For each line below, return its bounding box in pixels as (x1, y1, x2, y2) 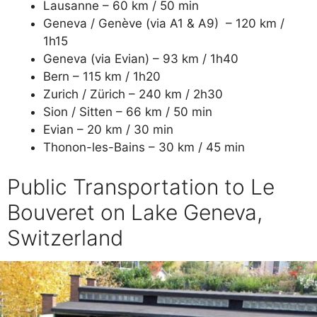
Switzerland (7, 225, 123, 250)
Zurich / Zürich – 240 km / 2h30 (43, 86, 223, 101)
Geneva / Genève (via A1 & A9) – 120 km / (43, 16, 284, 30)
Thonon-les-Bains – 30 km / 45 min (43, 139, 245, 154)
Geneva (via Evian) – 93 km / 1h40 (43, 51, 238, 66)
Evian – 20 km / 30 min (43, 122, 173, 137)
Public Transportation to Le (7, 174, 275, 200)
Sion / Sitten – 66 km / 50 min (43, 104, 212, 119)
